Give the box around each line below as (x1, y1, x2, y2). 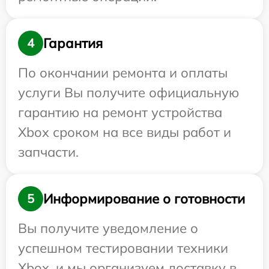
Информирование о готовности (43, 190, 245, 207)
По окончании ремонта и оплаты (18, 64, 228, 82)
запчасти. (18, 144, 79, 161)
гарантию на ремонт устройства (18, 104, 222, 121)
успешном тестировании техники (18, 240, 228, 257)
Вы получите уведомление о (18, 220, 198, 237)
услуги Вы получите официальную (18, 84, 239, 101)
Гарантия (43, 34, 103, 52)
